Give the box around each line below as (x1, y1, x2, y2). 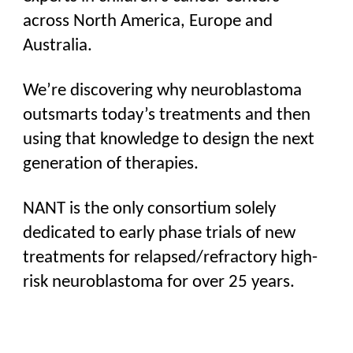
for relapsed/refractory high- (105, 249, 318, 267)
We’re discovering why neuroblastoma (23, 82, 303, 100)
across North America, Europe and (23, 13, 273, 31)
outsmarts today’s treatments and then (23, 106, 311, 124)
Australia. (23, 37, 93, 55)
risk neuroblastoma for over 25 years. (23, 273, 295, 292)
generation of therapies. (23, 155, 211, 173)
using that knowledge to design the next (23, 131, 315, 149)
